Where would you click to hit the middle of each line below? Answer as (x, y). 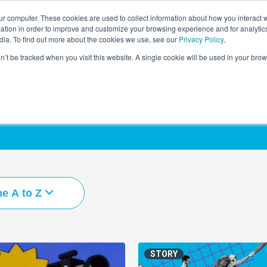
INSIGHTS (184, 26)
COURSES (131, 26)
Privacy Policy (201, 39)
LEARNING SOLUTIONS (54, 26)
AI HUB (234, 26)
